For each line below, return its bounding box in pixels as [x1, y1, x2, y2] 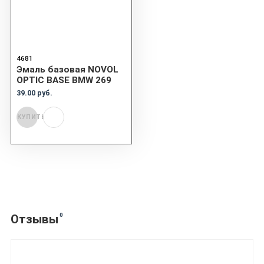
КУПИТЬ [17, 113, 46, 121]
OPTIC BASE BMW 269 [16, 74, 111, 85]
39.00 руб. [16, 88, 52, 97]
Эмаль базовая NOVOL [16, 64, 118, 75]
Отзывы [11, 212, 58, 226]
